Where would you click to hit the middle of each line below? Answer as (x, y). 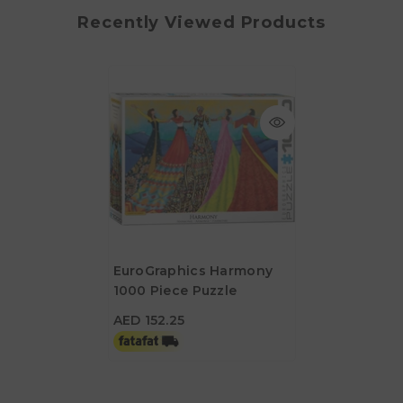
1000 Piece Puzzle (175, 290)
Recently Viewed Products (201, 22)
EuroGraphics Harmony (193, 270)
